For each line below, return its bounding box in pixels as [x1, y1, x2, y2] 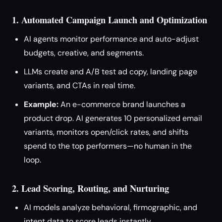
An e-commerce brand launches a [58, 99, 185, 110]
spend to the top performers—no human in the [24, 141, 192, 151]
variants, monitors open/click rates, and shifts [24, 127, 188, 137]
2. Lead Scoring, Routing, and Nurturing [12, 181, 169, 195]
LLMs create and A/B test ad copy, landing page [24, 66, 197, 77]
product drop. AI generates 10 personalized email [24, 113, 202, 123]
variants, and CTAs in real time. [24, 80, 135, 91]
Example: [24, 99, 58, 110]
